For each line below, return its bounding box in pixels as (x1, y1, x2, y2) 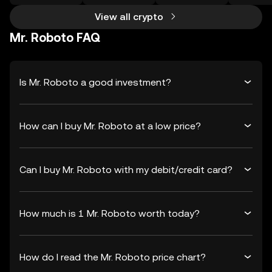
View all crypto (94, 11, 163, 22)
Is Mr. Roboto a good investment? (19, 76, 171, 88)
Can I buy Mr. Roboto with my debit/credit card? (19, 163, 233, 175)
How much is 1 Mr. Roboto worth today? (19, 207, 200, 219)
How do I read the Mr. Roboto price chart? (19, 251, 206, 263)
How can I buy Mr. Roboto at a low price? (19, 120, 201, 132)
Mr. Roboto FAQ (10, 30, 100, 45)
